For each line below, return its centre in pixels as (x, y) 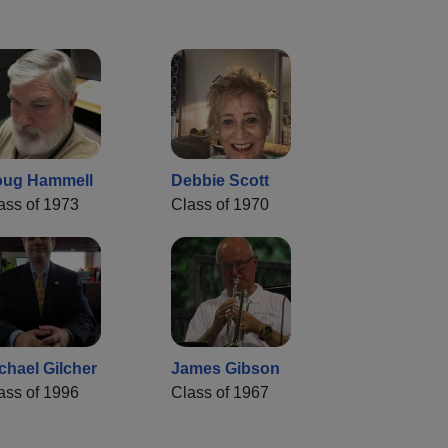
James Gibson (225, 369)
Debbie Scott (220, 181)
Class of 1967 (220, 393)
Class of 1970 (220, 205)
